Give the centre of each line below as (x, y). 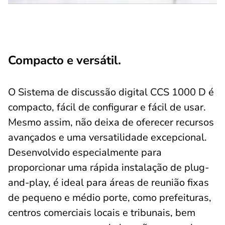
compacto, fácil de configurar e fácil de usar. (107, 107)
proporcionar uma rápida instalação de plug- (108, 167)
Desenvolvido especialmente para (85, 152)
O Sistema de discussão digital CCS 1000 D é (111, 92)
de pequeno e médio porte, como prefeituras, (110, 198)
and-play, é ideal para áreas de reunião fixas (108, 183)
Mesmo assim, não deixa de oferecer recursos (111, 122)
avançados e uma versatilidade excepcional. (107, 137)
